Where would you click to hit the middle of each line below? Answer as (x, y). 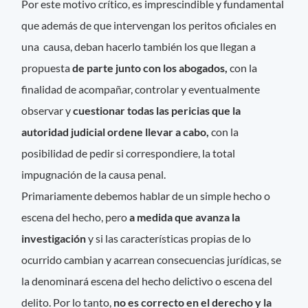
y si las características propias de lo (169, 239)
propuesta (47, 68)
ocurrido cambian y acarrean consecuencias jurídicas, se (152, 260)
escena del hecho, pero (76, 217)
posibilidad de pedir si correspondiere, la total (129, 153)
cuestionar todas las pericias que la (157, 111)
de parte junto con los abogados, (151, 68)
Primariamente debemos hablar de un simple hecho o (146, 196)
